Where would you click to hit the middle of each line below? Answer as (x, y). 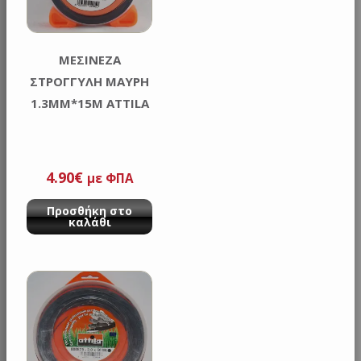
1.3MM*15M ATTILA (89, 103)
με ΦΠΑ (110, 178)
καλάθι (89, 222)
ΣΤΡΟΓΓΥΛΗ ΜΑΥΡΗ (90, 81)
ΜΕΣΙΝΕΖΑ (89, 60)
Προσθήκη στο (90, 210)
